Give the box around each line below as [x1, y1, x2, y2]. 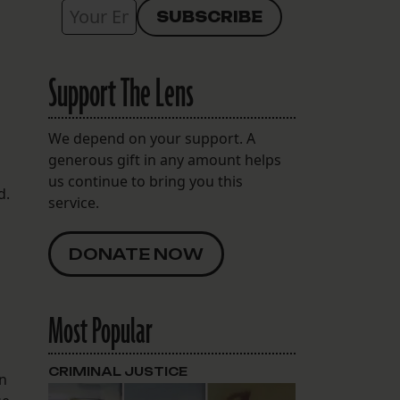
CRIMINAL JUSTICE [47, 364, 187, 379]
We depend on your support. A [47, 129, 255, 149]
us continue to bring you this [47, 171, 243, 192]
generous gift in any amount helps [47, 150, 281, 171]
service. [47, 193, 99, 213]
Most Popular [47, 308, 153, 357]
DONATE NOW [68, 245, 204, 264]
